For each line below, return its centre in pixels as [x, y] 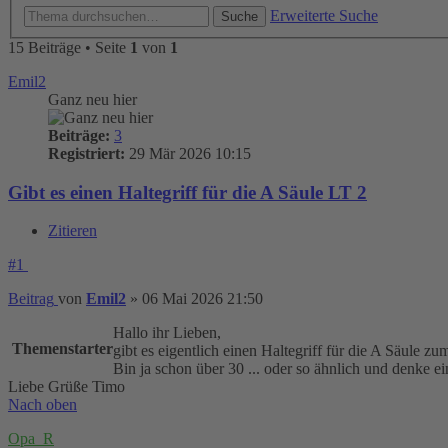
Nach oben [42, 405]
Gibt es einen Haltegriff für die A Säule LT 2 [187, 192]
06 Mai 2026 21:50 [202, 299]
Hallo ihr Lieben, [167, 333]
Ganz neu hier [92, 99]
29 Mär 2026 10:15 [188, 153]
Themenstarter [62, 349]
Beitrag [31, 299]
